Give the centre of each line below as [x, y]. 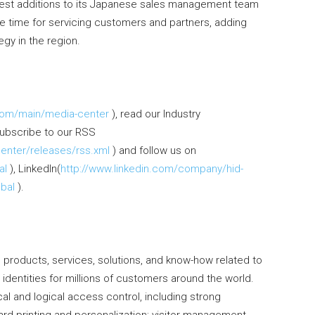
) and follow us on [153, 151]
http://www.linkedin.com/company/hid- [152, 169]
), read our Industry [155, 114]
